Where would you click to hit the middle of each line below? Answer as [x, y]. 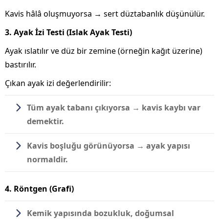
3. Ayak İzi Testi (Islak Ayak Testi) [68, 32]
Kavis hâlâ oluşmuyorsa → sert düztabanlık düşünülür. [105, 13]
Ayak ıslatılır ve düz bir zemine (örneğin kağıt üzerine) [104, 51]
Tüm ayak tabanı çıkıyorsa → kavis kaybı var [114, 107]
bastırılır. [21, 64]
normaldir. [47, 159]
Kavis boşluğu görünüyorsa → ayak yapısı [109, 145]
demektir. [45, 121]
